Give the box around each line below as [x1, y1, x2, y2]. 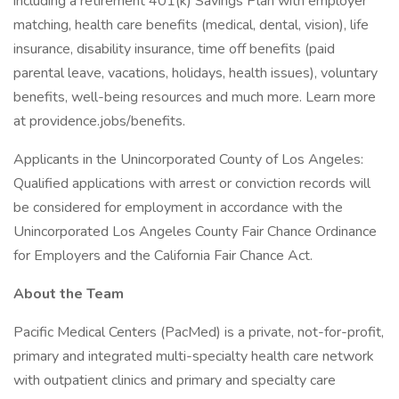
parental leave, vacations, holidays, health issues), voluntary [13, 63, 378, 83]
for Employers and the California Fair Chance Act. [13, 246, 313, 265]
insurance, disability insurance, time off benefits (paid [13, 39, 335, 59]
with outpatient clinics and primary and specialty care [13, 370, 336, 390]
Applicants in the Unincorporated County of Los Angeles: [13, 150, 363, 169]
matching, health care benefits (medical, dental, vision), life [13, 15, 369, 35]
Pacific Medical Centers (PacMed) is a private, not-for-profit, [13, 322, 384, 342]
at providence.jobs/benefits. [13, 111, 185, 131]
